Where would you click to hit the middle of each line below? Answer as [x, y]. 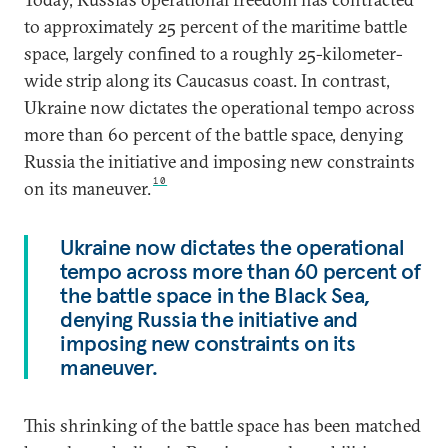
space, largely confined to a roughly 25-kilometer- [213, 54]
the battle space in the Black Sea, [215, 295]
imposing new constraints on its [208, 343]
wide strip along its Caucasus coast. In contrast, [207, 81]
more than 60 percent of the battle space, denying [213, 135]
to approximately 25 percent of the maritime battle [215, 27]
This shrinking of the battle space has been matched [222, 426]
